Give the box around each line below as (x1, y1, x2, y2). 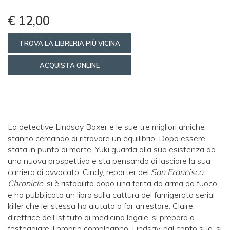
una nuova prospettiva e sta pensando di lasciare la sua (8, 156, 210, 166)
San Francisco (151, 167, 203, 178)
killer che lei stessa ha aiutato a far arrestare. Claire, (8, 201, 195, 212)
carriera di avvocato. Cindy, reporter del (8, 167, 151, 178)
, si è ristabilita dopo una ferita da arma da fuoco (43, 178, 217, 189)
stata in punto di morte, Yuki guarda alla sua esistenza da (8, 144, 216, 155)
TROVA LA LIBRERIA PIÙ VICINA (18, 39, 120, 48)
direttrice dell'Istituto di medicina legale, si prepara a (8, 212, 195, 223)
